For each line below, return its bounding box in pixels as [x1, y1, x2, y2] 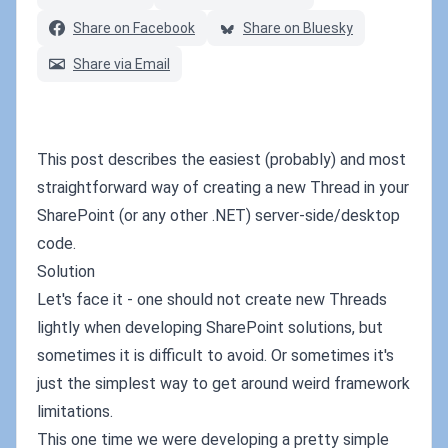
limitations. [37, 402, 113, 421]
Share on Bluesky [243, 20, 353, 36]
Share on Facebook [73, 20, 195, 36]
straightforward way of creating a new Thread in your [37, 178, 409, 197]
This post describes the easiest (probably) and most [37, 150, 406, 169]
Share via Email [73, 56, 170, 72]
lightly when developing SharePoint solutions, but [37, 318, 383, 337]
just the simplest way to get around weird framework [37, 374, 410, 393]
